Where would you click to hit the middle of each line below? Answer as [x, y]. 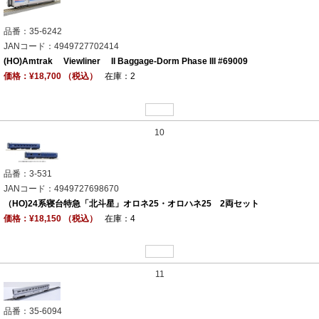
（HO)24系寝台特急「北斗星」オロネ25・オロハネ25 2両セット [131, 203]
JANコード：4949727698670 [61, 188]
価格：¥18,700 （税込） [51, 77]
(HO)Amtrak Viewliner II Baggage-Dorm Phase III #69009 [126, 62]
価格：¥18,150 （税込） [51, 218]
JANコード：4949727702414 [61, 47]
